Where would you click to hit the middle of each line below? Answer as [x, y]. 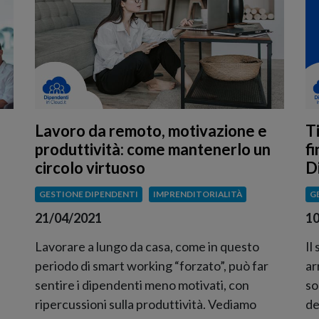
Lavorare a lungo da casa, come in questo [147, 246]
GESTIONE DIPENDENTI [88, 194]
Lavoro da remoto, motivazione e [151, 131]
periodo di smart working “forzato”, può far [152, 265]
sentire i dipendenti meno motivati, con [142, 284]
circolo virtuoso [90, 168]
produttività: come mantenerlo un [153, 150]
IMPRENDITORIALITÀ [197, 194]
